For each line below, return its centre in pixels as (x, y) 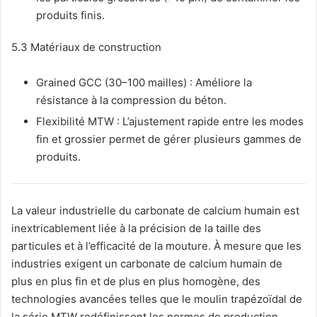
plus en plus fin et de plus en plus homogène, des (136, 281)
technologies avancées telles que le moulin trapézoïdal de (157, 299)
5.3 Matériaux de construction (86, 47)
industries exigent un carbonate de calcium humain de (147, 263)
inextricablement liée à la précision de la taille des (136, 228)
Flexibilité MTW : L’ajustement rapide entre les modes (170, 122)
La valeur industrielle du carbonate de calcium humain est (155, 210)
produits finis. (70, 16)
